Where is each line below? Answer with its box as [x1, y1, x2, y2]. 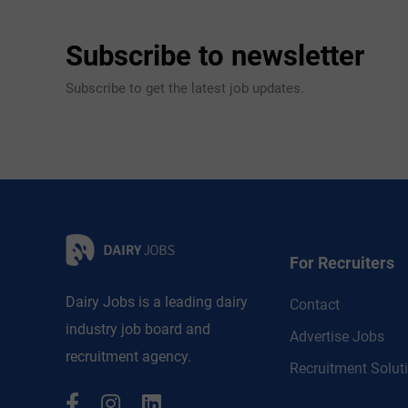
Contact [290, 296, 340, 313]
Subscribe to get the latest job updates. [66, 80, 304, 97]
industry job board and [66, 321, 210, 339]
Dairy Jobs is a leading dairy [66, 293, 248, 311]
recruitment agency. [66, 348, 191, 366]
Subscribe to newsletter [66, 39, 364, 73]
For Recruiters [290, 253, 394, 272]
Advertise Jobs [290, 328, 384, 345]
